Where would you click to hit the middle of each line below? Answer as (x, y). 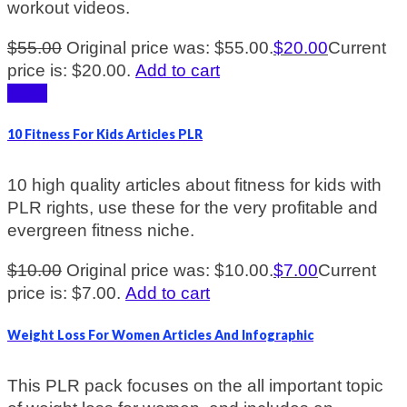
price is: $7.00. (64, 293)
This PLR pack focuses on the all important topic (195, 386)
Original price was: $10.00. (170, 271)
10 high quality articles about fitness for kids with (194, 185)
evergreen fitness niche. (101, 231)
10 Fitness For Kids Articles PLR (105, 134)
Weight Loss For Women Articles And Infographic (160, 334)
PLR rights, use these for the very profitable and (193, 208)
